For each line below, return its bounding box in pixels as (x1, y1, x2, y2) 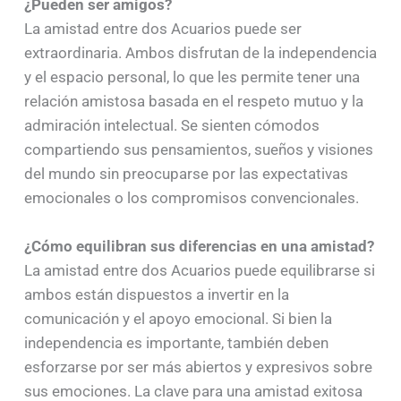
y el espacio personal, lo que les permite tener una (23, 67, 360, 86)
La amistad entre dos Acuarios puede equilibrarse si (23, 261, 375, 280)
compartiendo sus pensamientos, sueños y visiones (23, 140, 373, 158)
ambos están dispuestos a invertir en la (23, 286, 289, 304)
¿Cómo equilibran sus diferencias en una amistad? (23, 237, 374, 256)
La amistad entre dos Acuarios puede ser (23, 19, 302, 38)
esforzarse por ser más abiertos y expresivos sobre (23, 358, 372, 377)
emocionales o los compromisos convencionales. (23, 188, 359, 207)
